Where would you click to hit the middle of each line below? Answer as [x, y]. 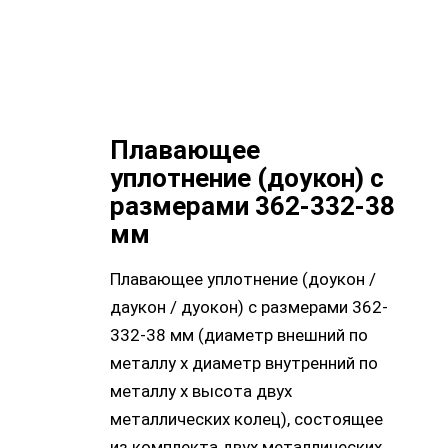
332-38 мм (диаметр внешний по [239, 335]
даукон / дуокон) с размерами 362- [249, 307]
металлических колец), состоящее [246, 419]
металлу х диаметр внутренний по [244, 363]
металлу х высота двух [201, 391]
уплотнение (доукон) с [247, 178]
